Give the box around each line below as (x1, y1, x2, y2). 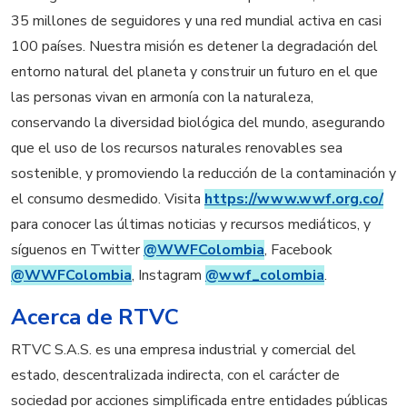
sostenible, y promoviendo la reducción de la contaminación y (11, 164, 396, 184)
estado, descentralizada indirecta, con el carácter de (11, 364, 340, 385)
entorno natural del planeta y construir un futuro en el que (11, 62, 378, 82)
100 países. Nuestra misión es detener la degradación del (11, 36, 378, 56)
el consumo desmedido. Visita (11, 189, 204, 209)
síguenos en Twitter (11, 240, 144, 260)
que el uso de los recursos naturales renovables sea (11, 138, 342, 158)
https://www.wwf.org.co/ (204, 189, 383, 209)
